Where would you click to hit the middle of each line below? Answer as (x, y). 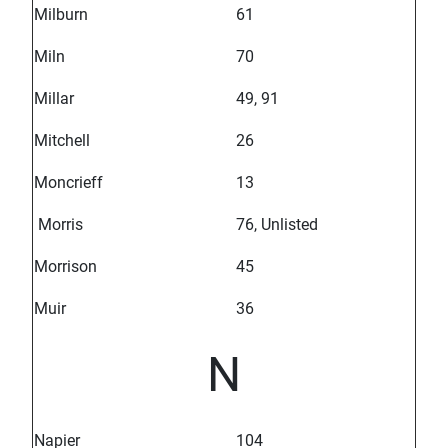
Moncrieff (68, 183)
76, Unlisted (277, 225)
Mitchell (62, 141)
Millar (54, 99)
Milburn (61, 15)
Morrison (65, 267)
